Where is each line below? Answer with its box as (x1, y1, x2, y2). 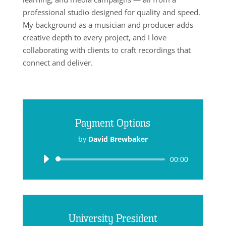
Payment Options (75, 117, 151, 131)
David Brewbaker (88, 134, 148, 144)
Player (112, 168, 134, 179)
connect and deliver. (22, 58, 93, 68)
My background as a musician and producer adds (22, 20, 193, 30)
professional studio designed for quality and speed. (22, 7, 200, 17)
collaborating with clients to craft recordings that (22, 45, 191, 55)
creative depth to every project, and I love (22, 32, 166, 42)
